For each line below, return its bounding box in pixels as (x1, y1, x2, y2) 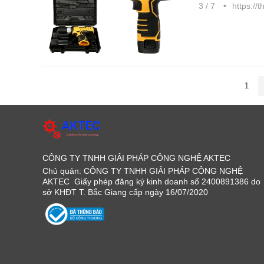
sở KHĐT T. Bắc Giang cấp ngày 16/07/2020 (42, 187, 208, 197)
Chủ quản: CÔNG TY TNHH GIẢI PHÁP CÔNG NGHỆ (42, 166, 243, 176)
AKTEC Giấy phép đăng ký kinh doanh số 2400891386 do (42, 176, 260, 186)
